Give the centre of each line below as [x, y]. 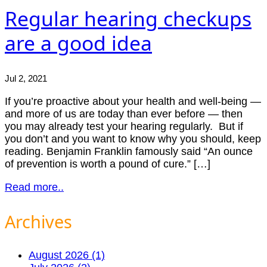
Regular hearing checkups [128, 19]
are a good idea [78, 43]
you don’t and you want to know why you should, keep [133, 139]
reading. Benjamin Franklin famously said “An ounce [129, 151]
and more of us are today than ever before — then [124, 114]
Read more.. [34, 187]
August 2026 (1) [67, 255]
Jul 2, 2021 [26, 78]
